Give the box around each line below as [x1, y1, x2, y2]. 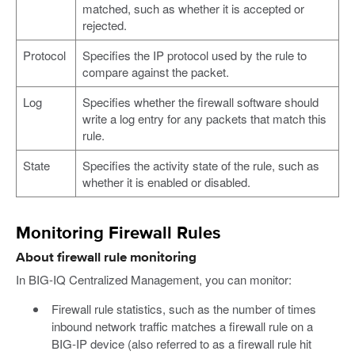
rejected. [82, 17, 127, 34]
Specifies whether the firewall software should [82, 94, 319, 111]
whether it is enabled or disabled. [82, 174, 250, 191]
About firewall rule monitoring [16, 251, 197, 265]
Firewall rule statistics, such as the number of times [51, 300, 316, 317]
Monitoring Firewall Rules [16, 225, 221, 243]
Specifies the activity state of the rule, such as [82, 157, 319, 174]
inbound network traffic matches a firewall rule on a [51, 317, 313, 334]
